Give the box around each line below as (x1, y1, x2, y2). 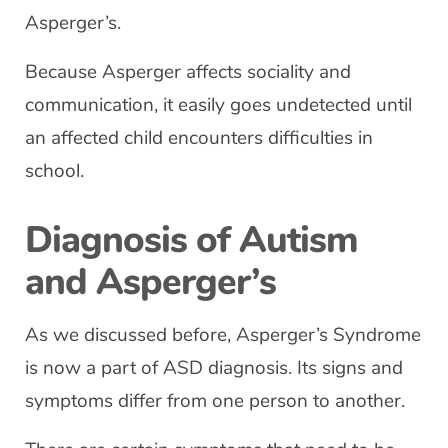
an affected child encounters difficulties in (25, 125, 373, 151)
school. (25, 158, 84, 184)
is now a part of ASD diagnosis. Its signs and (25, 355, 403, 381)
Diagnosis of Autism (25, 215, 358, 265)
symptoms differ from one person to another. (25, 388, 405, 414)
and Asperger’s (25, 257, 276, 307)
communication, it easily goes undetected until (25, 92, 412, 118)
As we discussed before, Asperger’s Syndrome (25, 322, 421, 348)
